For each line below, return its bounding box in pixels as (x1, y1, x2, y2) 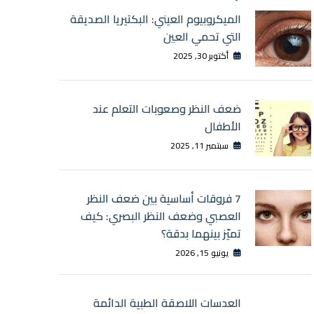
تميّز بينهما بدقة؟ (161, 223, 241, 244)
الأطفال (205, 116, 241, 137)
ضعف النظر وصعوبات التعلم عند (93, 98, 241, 119)
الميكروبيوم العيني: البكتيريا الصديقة (70, 8, 241, 29)
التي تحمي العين (163, 26, 241, 47)
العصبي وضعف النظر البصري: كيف (81, 205, 241, 226)
